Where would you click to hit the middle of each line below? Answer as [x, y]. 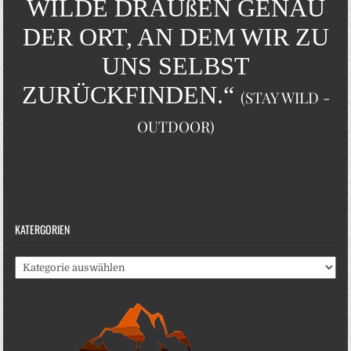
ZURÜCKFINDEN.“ [131, 94]
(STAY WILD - [285, 97]
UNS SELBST [175, 65]
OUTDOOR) [175, 126]
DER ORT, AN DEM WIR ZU [175, 36]
